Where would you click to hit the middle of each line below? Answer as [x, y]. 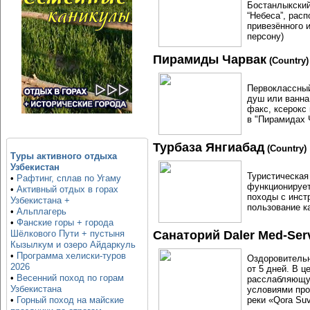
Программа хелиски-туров [71, 256]
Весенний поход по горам [70, 278]
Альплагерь [41, 211]
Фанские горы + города [65, 222]
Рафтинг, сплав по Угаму [69, 178]
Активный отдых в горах [67, 189]
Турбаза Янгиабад [209, 147]
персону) [265, 36]
